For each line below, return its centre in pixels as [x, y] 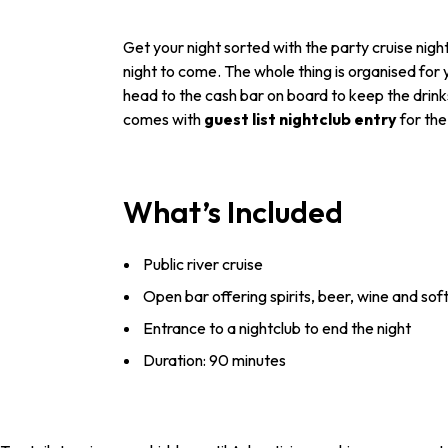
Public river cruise [203, 264]
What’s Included [233, 212]
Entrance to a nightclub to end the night [277, 328]
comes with [163, 119]
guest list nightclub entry [302, 119]
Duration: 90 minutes [214, 360]
